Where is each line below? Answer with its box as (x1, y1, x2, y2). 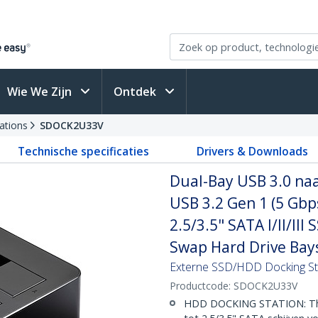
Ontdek (114, 84, 159, 99)
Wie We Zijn (7, 84, 75, 99)
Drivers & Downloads (197, 143, 309, 159)
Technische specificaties (17, 143, 149, 159)
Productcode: (170, 279, 234, 292)
